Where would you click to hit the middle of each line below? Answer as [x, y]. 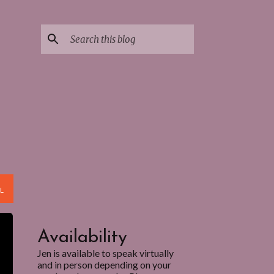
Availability [82, 238]
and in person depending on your [104, 265]
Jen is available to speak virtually [105, 253]
